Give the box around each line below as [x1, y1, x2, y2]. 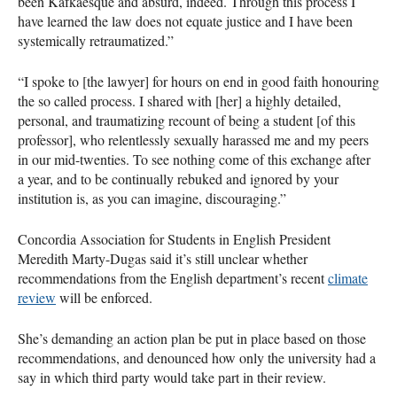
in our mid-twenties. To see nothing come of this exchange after [18, 149, 370, 168]
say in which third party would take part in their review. [18, 367, 326, 386]
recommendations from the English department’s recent [18, 268, 328, 287]
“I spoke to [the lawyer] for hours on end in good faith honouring [18, 71, 379, 90]
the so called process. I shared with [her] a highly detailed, [18, 90, 341, 110]
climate [328, 268, 368, 287]
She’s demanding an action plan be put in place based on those [18, 328, 366, 347]
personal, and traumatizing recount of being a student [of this [18, 110, 355, 129]
